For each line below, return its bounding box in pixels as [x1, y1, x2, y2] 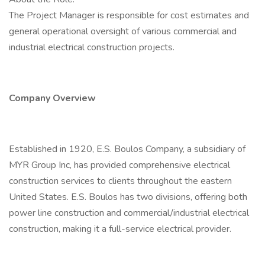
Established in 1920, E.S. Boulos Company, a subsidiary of [9, 143, 245, 156]
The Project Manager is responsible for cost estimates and [9, 9, 249, 22]
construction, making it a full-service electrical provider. [9, 222, 234, 235]
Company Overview [9, 92, 96, 105]
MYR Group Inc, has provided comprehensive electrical [9, 159, 230, 172]
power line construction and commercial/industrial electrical [9, 206, 249, 219]
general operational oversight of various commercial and [9, 25, 237, 38]
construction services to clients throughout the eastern [9, 174, 232, 188]
